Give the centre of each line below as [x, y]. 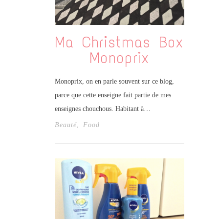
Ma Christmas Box [119, 43]
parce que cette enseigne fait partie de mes [113, 95]
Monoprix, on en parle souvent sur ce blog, [114, 81]
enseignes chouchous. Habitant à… [102, 109]
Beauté [66, 125]
